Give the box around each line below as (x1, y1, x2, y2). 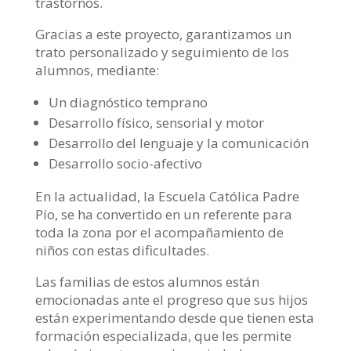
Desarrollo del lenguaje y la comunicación (48, 133, 309, 152)
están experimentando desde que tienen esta (34, 308, 314, 327)
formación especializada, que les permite (34, 326, 291, 345)
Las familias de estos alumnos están (34, 272, 259, 291)
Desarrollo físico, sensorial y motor (48, 113, 264, 132)
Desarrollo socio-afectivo (48, 154, 202, 172)
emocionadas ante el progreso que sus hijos (34, 290, 308, 309)
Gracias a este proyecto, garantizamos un (34, 24, 291, 43)
